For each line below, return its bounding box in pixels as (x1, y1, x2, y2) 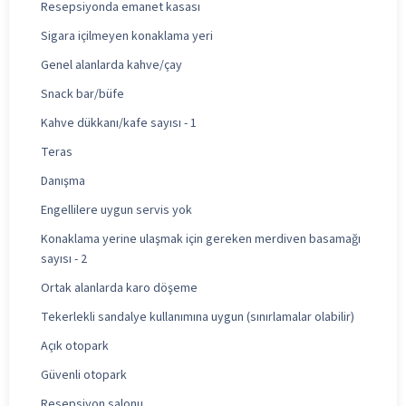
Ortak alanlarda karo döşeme (41, 278, 198, 297)
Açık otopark (41, 336, 109, 355)
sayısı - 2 (41, 249, 87, 268)
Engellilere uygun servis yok (41, 200, 192, 219)
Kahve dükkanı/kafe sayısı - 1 (41, 113, 197, 132)
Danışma (41, 171, 85, 190)
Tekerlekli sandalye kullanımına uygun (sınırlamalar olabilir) (41, 307, 354, 326)
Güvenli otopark (41, 365, 127, 384)
